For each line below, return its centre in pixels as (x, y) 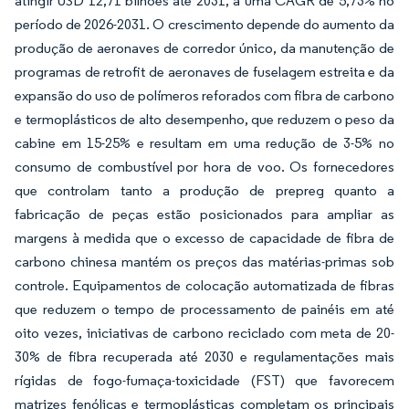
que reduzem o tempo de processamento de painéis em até (204, 309)
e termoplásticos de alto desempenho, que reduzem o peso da (204, 119)
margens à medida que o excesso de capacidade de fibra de (204, 238)
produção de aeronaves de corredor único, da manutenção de (204, 48)
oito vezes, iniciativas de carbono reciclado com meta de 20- (204, 333)
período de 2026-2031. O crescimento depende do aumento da (204, 24)
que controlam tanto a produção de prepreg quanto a (204, 190)
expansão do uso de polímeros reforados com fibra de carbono (204, 95)
